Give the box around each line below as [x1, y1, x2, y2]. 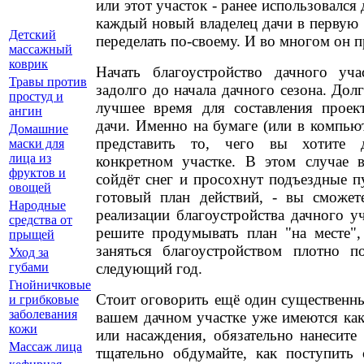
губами [9, 260, 49, 274]
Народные [9, 198, 66, 212]
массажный [9, 42, 72, 56]
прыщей [9, 227, 54, 241]
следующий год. [96, 259, 202, 277]
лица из [9, 151, 51, 165]
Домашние [9, 122, 68, 136]
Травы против [9, 75, 87, 89]
